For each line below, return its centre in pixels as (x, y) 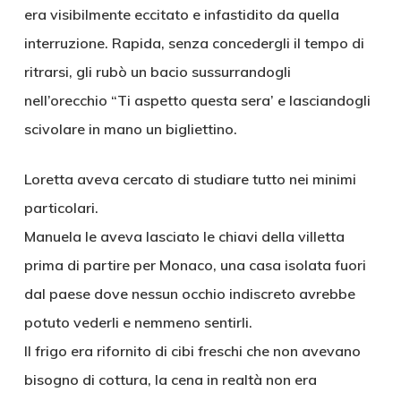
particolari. (61, 208)
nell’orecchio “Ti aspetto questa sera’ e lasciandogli (197, 100)
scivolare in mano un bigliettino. (130, 129)
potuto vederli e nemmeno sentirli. (138, 322)
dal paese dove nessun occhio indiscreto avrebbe (189, 294)
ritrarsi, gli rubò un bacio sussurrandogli (157, 72)
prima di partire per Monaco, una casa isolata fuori (195, 265)
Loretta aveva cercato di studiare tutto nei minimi (190, 179)
